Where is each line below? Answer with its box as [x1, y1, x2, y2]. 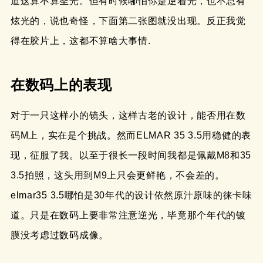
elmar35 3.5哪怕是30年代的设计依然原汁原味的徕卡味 [10, 190, 252, 201]
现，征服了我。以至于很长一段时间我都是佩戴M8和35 [10, 150, 252, 161]
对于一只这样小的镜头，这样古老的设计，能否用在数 [10, 110, 246, 121]
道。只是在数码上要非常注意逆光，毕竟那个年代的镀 [10, 210, 246, 221]
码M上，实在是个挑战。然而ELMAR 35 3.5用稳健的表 [10, 130, 251, 141]
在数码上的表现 [10, 76, 112, 93]
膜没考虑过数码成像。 [10, 230, 109, 241]
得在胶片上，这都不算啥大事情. [10, 35, 156, 46]
